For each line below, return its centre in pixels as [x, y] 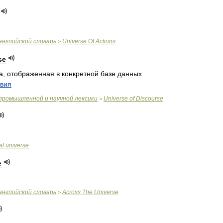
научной [61, 99]
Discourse [150, 99]
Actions [106, 41]
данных [130, 74]
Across [71, 192]
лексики [86, 99]
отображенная [31, 74]
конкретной [80, 74]
